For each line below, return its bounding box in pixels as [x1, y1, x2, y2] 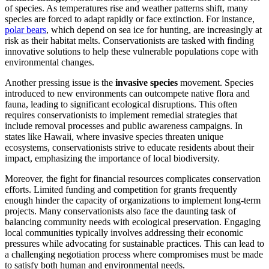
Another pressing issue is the [5, 77, 115, 88]
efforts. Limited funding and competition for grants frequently [5, 184, 237, 195]
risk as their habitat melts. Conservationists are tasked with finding [5, 35, 254, 46]
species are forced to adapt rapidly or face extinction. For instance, [5, 14, 255, 25]
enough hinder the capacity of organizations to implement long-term [5, 195, 261, 206]
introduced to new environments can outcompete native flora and [5, 88, 250, 99]
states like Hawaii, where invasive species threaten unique [5, 131, 223, 142]
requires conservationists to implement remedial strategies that [5, 110, 237, 121]
